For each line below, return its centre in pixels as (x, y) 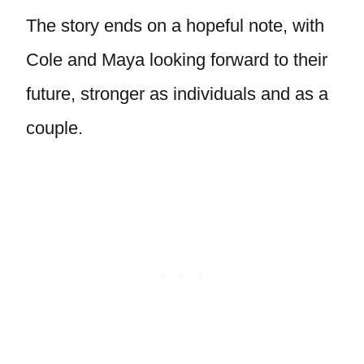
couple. (54, 128)
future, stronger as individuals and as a (177, 94)
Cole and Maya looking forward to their (177, 60)
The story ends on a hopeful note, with (175, 26)
